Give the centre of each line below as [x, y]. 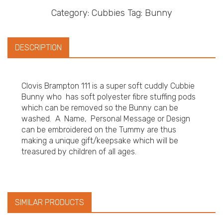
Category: [71, 13]
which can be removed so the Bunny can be [100, 108]
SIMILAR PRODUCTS [50, 202]
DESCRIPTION [38, 48]
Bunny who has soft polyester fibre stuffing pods [109, 97]
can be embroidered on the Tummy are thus [99, 130]
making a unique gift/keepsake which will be [100, 141]
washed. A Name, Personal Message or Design [106, 119]
